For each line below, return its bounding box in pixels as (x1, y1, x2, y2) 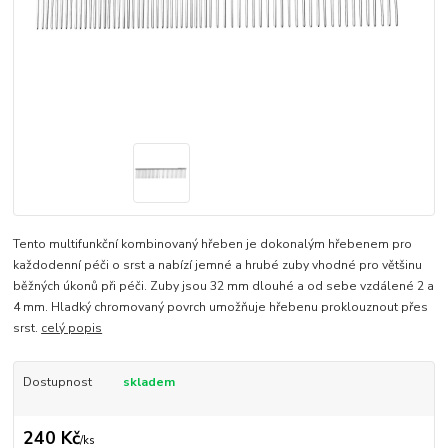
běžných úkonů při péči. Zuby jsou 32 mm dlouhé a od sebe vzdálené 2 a (13, 277, 435, 294)
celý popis (41, 319, 103, 336)
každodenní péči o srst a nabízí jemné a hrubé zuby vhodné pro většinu (13, 256, 423, 273)
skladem (122, 373, 175, 390)
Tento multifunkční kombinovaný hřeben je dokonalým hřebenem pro (13, 235, 413, 252)
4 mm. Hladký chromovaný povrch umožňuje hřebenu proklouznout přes (13, 298, 429, 315)
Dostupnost (22, 373, 92, 390)
